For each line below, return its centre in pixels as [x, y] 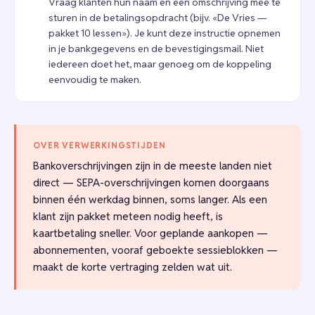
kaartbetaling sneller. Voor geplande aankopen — [150, 233]
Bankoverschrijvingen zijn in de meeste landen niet [153, 166]
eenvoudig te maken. [95, 80]
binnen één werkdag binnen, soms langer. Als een [150, 200]
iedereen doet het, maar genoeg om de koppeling [160, 64]
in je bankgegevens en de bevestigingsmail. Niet [156, 49]
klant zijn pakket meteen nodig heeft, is [128, 217]
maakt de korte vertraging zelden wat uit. [133, 267]
